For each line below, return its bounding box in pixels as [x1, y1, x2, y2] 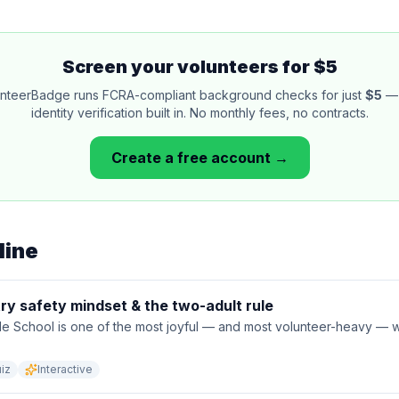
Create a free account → [110, 149, 289, 167]
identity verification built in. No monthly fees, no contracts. [30, 105, 369, 120]
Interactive [37, 362, 93, 376]
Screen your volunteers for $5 [61, 56, 338, 77]
